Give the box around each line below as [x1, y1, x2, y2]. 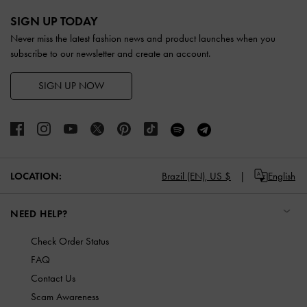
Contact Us [31, 272, 75, 285]
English [268, 169, 295, 182]
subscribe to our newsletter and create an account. [10, 47, 210, 60]
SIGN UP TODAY [10, 13, 98, 29]
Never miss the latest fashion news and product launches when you [10, 32, 275, 45]
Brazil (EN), [162, 169, 207, 182]
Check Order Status [31, 235, 109, 248]
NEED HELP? [10, 208, 68, 221]
